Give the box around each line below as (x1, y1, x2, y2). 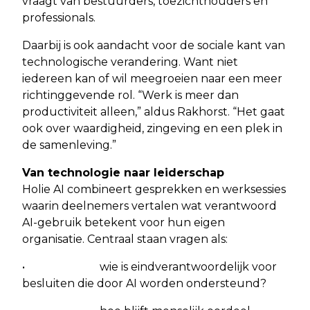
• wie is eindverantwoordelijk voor (22, 259, 277, 273)
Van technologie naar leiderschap (22, 165, 224, 179)
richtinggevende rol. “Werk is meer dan (22, 88, 239, 102)
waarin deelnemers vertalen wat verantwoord (22, 199, 277, 212)
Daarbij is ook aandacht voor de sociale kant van (22, 38, 285, 52)
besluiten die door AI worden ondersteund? (22, 276, 266, 290)
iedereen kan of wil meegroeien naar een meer (22, 71, 282, 85)
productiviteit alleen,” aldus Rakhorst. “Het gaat (22, 104, 285, 118)
